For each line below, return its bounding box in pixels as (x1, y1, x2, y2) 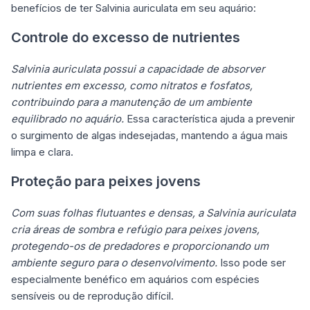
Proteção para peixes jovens (11, 172, 201, 190)
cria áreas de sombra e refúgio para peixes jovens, (11, 222, 259, 236)
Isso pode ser (217, 255, 286, 269)
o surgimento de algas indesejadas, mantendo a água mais (11, 128, 288, 142)
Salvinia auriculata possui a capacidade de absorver (11, 62, 265, 75)
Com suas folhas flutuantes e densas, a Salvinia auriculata (11, 206, 295, 219)
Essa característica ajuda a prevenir (124, 111, 295, 125)
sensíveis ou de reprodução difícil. (11, 289, 174, 302)
